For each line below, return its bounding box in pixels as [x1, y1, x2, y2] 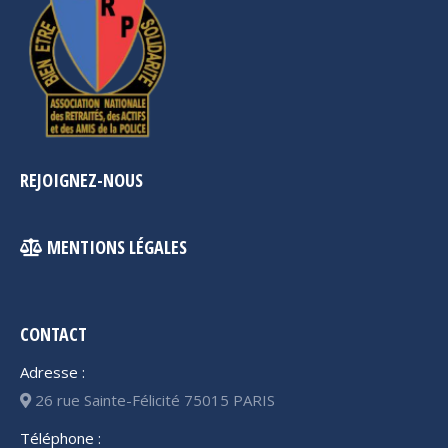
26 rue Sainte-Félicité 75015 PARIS [31, 389, 275, 410]
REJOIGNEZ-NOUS [20, 167, 143, 192]
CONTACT [20, 321, 87, 346]
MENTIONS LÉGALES [43, 234, 187, 259]
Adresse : [20, 361, 85, 382]
